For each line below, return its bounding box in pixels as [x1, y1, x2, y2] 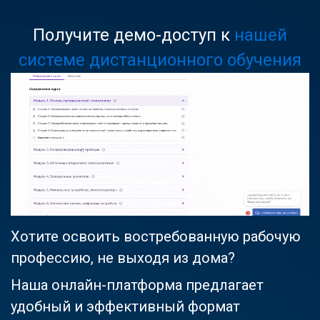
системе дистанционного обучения [19, 49, 301, 70]
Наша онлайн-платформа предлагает [11, 276, 264, 294]
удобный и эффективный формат [11, 297, 240, 315]
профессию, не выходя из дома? [11, 249, 235, 266]
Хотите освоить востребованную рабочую [11, 227, 301, 245]
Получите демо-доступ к [33, 24, 234, 45]
